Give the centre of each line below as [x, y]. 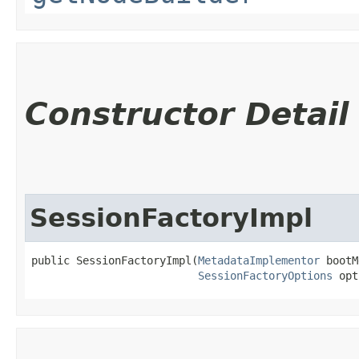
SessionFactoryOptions [265, 275]
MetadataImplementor [259, 260]
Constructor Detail [187, 114]
